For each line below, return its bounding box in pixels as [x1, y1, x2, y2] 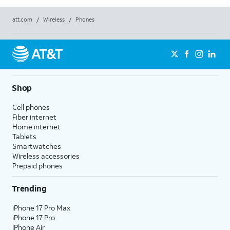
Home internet [12, 121, 61, 131]
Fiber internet [12, 111, 56, 122]
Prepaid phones [12, 160, 63, 170]
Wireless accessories [12, 150, 80, 161]
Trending [12, 182, 47, 194]
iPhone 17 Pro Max [12, 202, 70, 213]
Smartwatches [12, 141, 61, 151]
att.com [12, 15, 32, 23]
